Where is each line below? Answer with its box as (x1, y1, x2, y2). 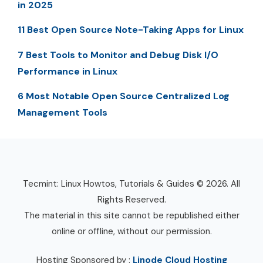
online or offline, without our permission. (51, 225, 212, 237)
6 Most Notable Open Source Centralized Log (18, 89, 230, 102)
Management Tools (18, 106, 107, 119)
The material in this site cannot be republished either (23, 209, 240, 221)
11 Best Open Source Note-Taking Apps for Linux (18, 23, 244, 36)
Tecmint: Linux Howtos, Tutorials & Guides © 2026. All (23, 177, 240, 190)
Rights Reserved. (97, 193, 166, 205)
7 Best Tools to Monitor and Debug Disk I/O (18, 48, 218, 61)
